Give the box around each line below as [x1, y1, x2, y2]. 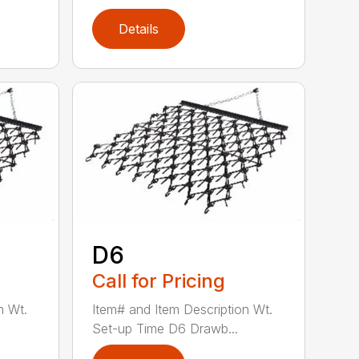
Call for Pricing [92, 268, 226, 292]
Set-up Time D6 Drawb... [92, 320, 239, 337]
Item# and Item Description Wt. [92, 301, 273, 317]
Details [119, 21, 159, 38]
